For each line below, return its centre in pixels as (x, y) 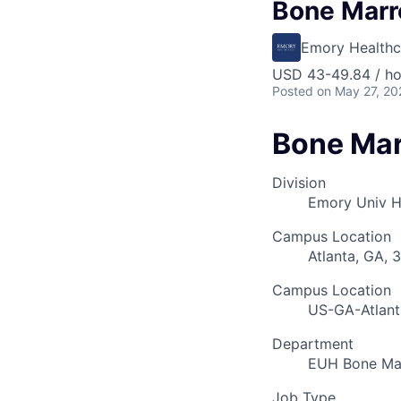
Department (313, 344)
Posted (293, 91)
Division (299, 183)
